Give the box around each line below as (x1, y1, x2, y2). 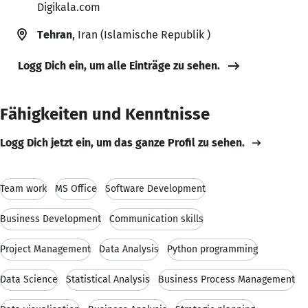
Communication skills (109, 212, 203, 225)
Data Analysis (99, 243, 159, 255)
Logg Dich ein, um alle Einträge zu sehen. (18, 58, 220, 72)
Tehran (37, 27, 72, 41)
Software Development (105, 182, 206, 195)
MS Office (55, 182, 97, 195)
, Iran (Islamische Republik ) (72, 27, 210, 41)
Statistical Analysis (66, 273, 150, 285)
